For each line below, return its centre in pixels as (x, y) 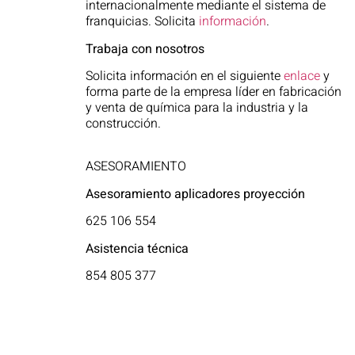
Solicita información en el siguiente (184, 76)
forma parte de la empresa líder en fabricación (213, 92)
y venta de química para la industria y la (197, 108)
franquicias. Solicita (142, 22)
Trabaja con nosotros (145, 49)
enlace (302, 76)
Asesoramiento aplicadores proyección (195, 194)
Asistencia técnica (137, 248)
